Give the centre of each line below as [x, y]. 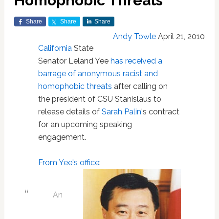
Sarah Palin [121, 112]
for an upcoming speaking [85, 124]
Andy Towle [135, 36]
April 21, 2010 [182, 36]
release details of [70, 112]
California [55, 48]
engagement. [62, 137]
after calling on [140, 86]
